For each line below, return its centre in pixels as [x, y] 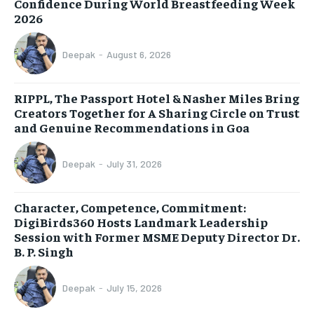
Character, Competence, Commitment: [130, 207]
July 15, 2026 [134, 288]
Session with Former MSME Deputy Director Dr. [157, 236]
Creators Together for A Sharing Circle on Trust [157, 112]
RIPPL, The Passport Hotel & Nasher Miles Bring [157, 97]
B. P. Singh [44, 251]
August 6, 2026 [139, 55]
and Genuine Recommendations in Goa [132, 127]
